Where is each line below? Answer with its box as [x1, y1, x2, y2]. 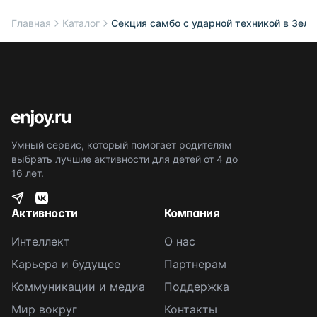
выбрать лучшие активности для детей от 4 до [11, 153, 238, 165]
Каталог [62, 17, 100, 29]
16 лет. [11, 167, 44, 179]
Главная [11, 17, 51, 29]
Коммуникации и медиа [11, 279, 145, 294]
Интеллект [11, 234, 70, 248]
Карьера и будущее [11, 257, 120, 271]
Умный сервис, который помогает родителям [11, 139, 232, 151]
